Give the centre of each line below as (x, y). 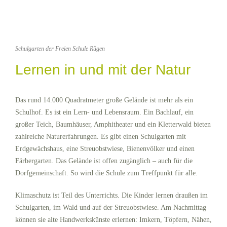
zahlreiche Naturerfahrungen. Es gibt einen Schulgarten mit (101, 137)
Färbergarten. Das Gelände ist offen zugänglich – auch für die (104, 161)
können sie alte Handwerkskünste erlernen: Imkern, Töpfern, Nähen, (113, 220)
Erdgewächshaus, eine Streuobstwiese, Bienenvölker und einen (105, 149)
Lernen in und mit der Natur (103, 70)
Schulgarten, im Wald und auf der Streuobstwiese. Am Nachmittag (111, 208)
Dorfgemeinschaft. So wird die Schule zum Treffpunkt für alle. (106, 173)
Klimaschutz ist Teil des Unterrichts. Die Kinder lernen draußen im (111, 196)
